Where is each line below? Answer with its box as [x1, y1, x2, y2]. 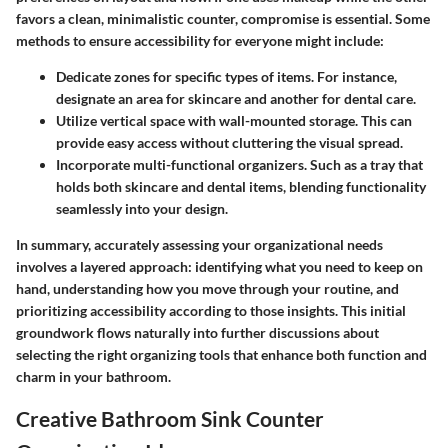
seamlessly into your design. [56, 199, 228, 217]
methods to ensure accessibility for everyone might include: [16, 31, 384, 49]
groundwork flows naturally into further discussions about [16, 323, 379, 341]
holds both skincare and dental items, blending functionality [56, 177, 426, 195]
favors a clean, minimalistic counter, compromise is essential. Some [16, 9, 430, 27]
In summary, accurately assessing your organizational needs [16, 235, 383, 253]
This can [358, 111, 412, 129]
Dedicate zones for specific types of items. [56, 67, 314, 85]
